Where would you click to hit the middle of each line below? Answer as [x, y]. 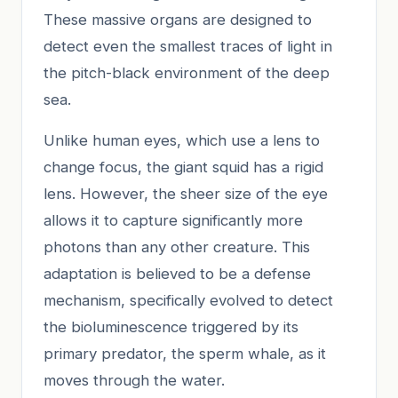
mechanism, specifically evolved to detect [188, 300]
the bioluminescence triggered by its [171, 326]
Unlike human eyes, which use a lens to [182, 140]
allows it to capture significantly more [173, 220]
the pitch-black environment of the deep [187, 72]
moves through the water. [134, 380]
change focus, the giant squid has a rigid [183, 167]
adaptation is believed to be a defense [177, 273]
